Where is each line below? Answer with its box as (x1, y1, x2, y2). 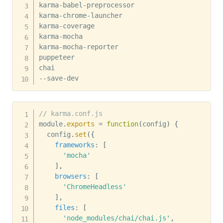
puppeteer (38, 53, 79, 61)
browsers (54, 172, 87, 181)
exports (66, 120, 95, 128)
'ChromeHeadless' (62, 183, 126, 191)
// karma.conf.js (38, 110, 103, 118)
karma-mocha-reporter (38, 42, 122, 51)
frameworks (54, 141, 95, 149)
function (106, 120, 138, 128)
